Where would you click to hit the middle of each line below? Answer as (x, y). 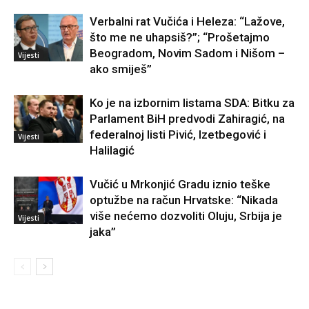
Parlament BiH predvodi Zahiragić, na (187, 119)
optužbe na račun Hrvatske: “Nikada (184, 200)
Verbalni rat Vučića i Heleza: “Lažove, (187, 22)
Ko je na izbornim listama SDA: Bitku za (192, 103)
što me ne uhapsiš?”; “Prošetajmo (180, 38)
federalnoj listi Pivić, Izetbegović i (178, 135)
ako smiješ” (121, 69)
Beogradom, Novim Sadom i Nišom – (187, 53)
